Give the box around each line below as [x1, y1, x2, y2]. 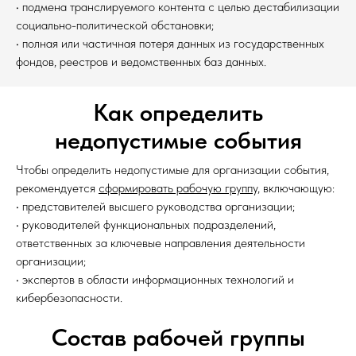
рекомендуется [16, 180, 99, 195]
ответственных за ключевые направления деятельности [16, 235, 305, 250]
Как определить [93, 98, 263, 126]
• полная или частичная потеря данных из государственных [16, 36, 324, 51]
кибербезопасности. [16, 290, 122, 305]
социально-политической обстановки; [16, 17, 214, 33]
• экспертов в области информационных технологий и [16, 272, 294, 287]
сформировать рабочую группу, [99, 180, 260, 195]
